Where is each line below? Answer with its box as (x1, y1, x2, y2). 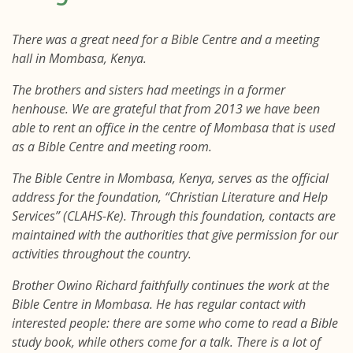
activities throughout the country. (12, 245, 191, 262)
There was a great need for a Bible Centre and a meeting (12, 31, 319, 48)
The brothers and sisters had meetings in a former (12, 81, 285, 98)
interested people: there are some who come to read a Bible (12, 314, 338, 332)
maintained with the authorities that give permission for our (12, 226, 338, 243)
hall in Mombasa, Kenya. (12, 50, 147, 67)
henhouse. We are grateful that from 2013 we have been (12, 100, 320, 117)
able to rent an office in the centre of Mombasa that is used (12, 119, 335, 136)
